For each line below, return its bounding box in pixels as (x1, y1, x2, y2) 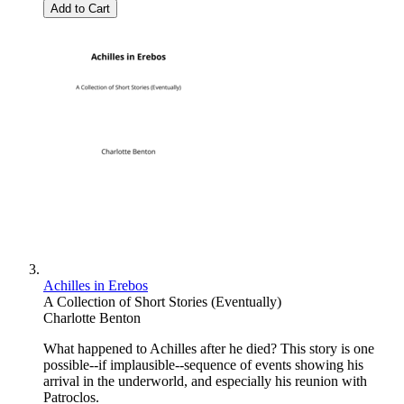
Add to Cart (50, 2, 110, 16)
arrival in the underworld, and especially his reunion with (43, 373, 367, 390)
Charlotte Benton (43, 310, 141, 326)
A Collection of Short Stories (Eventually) (43, 294, 281, 310)
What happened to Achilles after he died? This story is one (43, 341, 374, 357)
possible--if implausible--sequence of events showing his (43, 357, 363, 373)
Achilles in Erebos (43, 278, 148, 294)
